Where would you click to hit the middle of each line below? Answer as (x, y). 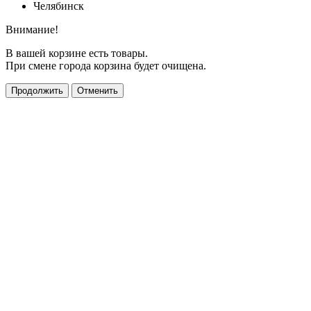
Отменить (98, 91)
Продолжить (37, 91)
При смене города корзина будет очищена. (106, 66)
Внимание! (32, 30)
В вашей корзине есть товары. (77, 53)
